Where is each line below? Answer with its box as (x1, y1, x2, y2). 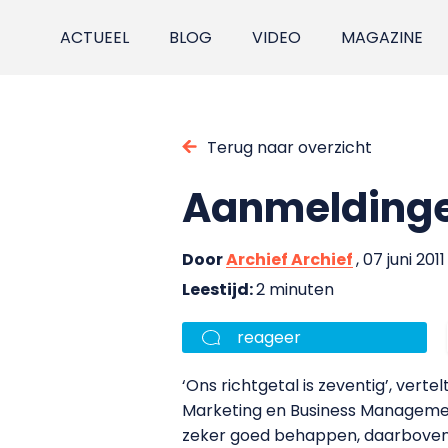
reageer (237, 325, 301, 349)
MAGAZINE (341, 26, 424, 49)
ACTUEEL (60, 26, 130, 49)
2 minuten (256, 277, 334, 301)
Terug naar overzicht (207, 135, 372, 159)
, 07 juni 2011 (356, 247, 445, 271)
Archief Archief (226, 247, 353, 271)
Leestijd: (182, 277, 256, 301)
